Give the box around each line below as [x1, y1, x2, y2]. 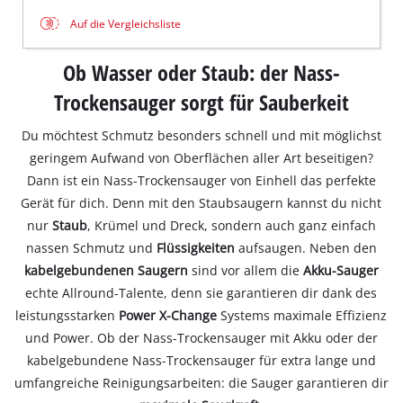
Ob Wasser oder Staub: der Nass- [62, 57, 340, 87]
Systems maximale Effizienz [217, 306, 388, 324]
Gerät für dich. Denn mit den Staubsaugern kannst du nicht [21, 193, 382, 211]
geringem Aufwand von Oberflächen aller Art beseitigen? [29, 148, 373, 166]
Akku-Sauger [302, 261, 379, 279]
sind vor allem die [187, 261, 303, 279]
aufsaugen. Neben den [237, 238, 377, 256]
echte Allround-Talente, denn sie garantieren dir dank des [25, 283, 378, 301]
